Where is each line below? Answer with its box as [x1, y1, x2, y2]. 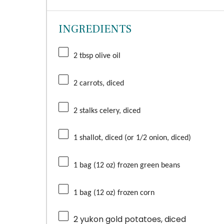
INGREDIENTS [58, 21, 131, 36]
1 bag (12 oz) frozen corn [73, 188, 154, 197]
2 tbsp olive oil [73, 52, 120, 60]
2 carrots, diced [73, 79, 124, 87]
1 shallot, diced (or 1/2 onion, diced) [73, 134, 191, 142]
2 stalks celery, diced [73, 106, 140, 115]
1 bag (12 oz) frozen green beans [73, 161, 180, 169]
